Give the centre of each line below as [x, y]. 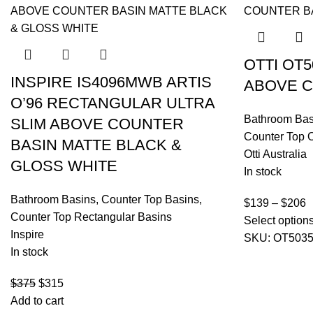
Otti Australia [275, 154]
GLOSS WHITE [64, 166]
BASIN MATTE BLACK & [96, 145]
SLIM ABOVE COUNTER [97, 124]
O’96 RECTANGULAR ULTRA [112, 103]
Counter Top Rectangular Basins [91, 217]
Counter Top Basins [150, 200]
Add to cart [37, 301]
